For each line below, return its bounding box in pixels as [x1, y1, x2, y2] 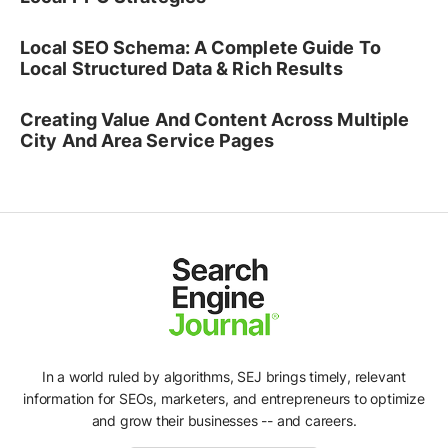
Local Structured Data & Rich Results [20, 58, 343, 80]
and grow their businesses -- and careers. [91, 411, 357, 429]
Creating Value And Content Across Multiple [20, 109, 410, 131]
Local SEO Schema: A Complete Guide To [20, 37, 381, 59]
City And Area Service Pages [20, 130, 274, 152]
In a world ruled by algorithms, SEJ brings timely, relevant [41, 367, 407, 385]
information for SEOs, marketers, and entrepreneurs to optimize [23, 389, 425, 407]
